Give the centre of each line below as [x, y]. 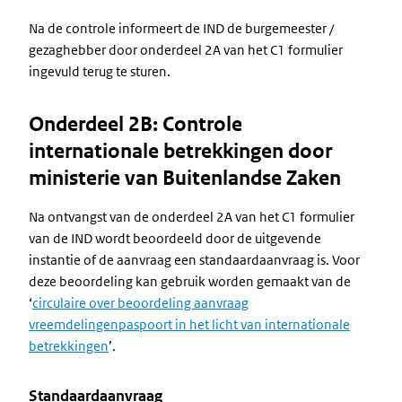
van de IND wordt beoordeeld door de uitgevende [175, 238]
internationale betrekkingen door [180, 151]
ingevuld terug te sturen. [100, 71]
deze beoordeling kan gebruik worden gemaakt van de [190, 281]
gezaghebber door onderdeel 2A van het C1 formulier [186, 50]
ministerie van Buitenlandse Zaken [185, 178]
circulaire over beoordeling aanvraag [140, 303]
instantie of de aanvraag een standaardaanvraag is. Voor [194, 260]
